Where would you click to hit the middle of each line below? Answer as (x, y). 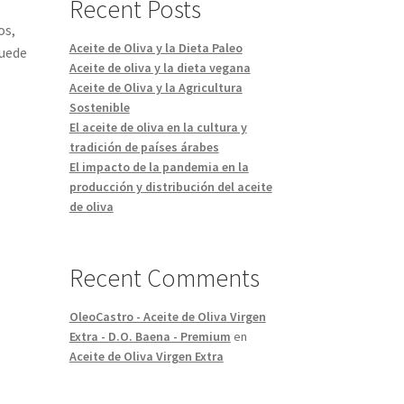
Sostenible (99, 108)
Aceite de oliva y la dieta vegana (160, 68)
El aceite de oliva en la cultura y (158, 128)
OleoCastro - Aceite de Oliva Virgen (167, 317)
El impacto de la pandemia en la (159, 167)
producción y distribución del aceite (170, 187)
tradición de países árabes (144, 147)
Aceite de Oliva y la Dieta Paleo (156, 48)
